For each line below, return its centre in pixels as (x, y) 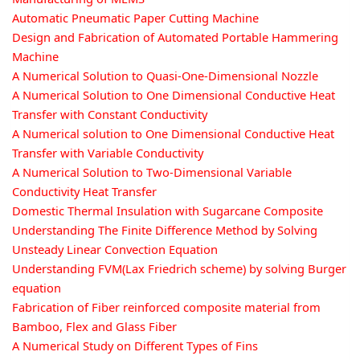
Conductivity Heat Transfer (84, 191)
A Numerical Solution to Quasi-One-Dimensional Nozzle (165, 75)
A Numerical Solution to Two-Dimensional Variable (152, 172)
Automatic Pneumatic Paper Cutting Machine (135, 17)
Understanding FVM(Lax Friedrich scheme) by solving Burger (179, 268)
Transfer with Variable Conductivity (108, 152)
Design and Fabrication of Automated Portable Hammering (175, 37)
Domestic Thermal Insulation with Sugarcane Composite (168, 210)
